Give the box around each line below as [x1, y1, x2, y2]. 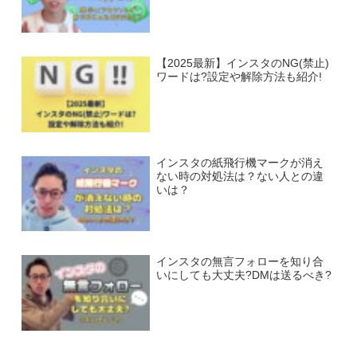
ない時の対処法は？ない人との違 [155, 170, 324, 182]
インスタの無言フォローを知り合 [155, 256, 324, 269]
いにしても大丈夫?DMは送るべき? [155, 269, 331, 282]
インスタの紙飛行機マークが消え [155, 156, 324, 169]
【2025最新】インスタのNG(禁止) [155, 57, 329, 69]
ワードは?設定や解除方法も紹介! [155, 70, 322, 83]
